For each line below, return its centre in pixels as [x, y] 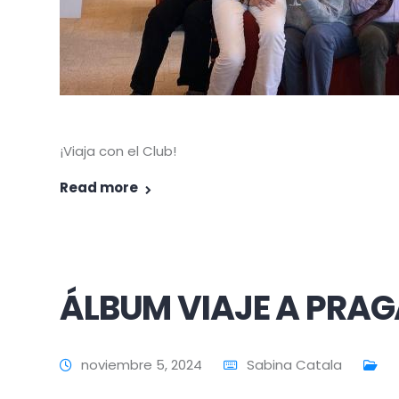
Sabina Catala [294, 365]
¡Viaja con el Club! [118, 151]
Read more [99, 187]
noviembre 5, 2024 [142, 365]
